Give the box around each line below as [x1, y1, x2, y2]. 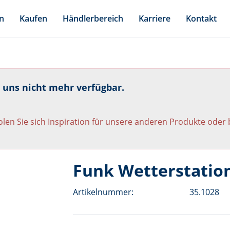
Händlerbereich [63, 13, 123, 24]
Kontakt [186, 13, 217, 24]
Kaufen [20, 13, 47, 24]
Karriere [139, 13, 170, 24]
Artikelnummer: [72, 186, 133, 198]
